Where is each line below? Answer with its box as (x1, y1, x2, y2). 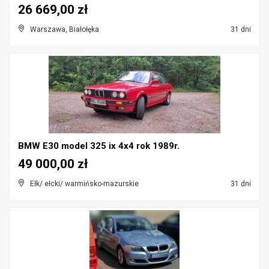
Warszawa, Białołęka (30, 25, 99, 34)
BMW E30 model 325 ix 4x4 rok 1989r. (18, 141, 180, 151)
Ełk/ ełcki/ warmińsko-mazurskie (30, 180, 139, 188)
